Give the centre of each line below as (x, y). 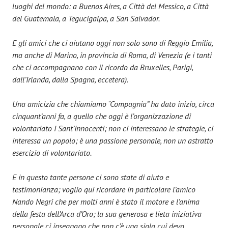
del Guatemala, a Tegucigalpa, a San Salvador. (86, 18)
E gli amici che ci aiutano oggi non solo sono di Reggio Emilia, (112, 42)
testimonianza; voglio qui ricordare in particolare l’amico (104, 189)
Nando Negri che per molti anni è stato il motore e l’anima (106, 201)
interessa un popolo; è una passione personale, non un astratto (113, 140)
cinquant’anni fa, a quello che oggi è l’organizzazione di (102, 116)
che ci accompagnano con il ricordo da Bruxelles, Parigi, (103, 67)
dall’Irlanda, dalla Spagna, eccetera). (70, 79)
